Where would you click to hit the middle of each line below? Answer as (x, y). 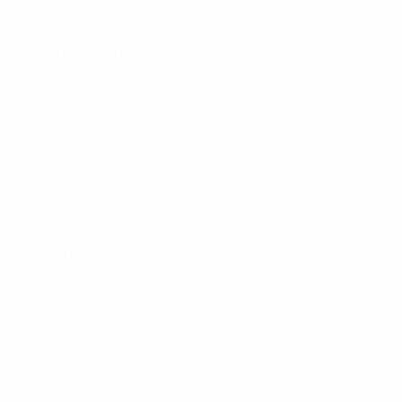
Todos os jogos (347, 52)
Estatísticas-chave (105, 253)
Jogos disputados (64, 305)
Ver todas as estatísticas (315, 253)
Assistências (253, 359)
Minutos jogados (266, 305)
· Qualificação (312, 90)
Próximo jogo (76, 52)
